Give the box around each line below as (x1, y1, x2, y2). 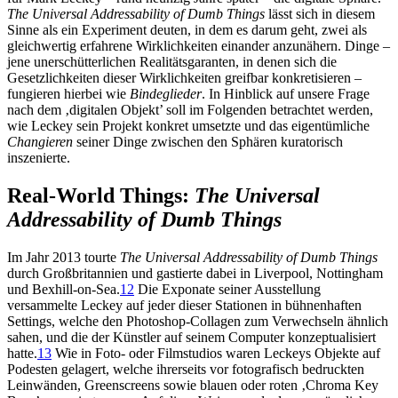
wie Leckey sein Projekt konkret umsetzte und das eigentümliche (7, 117, 370, 133)
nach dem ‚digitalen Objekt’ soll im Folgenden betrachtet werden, (7, 101, 373, 117)
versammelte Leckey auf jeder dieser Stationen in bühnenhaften (7, 297, 362, 313)
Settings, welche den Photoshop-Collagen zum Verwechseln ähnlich (7, 313, 388, 329)
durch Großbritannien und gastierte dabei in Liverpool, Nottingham (7, 265, 383, 281)
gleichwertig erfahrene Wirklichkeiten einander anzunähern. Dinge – (7, 37, 390, 53)
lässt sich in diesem (265, 5, 375, 21)
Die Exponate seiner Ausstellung (134, 281, 321, 297)
